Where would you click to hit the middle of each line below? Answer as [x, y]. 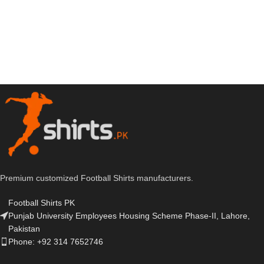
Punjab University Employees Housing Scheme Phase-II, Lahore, [129, 216]
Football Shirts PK [42, 203]
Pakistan [24, 229]
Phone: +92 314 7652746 [56, 242]
